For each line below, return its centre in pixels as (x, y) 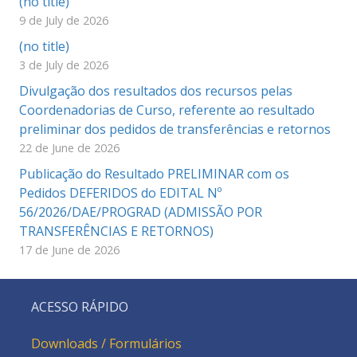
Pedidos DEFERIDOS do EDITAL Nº (120, 193)
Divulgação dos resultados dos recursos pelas (156, 91)
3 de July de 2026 (64, 65)
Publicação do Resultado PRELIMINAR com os (154, 174)
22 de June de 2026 (69, 148)
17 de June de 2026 (69, 250)
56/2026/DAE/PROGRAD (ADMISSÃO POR (141, 212)
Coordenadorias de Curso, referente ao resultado (167, 110)
